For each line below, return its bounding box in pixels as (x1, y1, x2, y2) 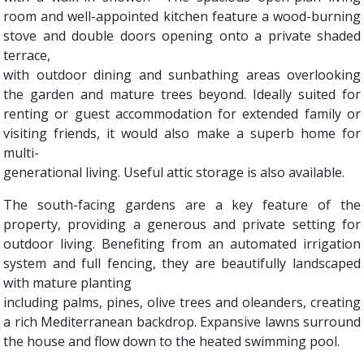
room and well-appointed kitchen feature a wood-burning (3, 7, 361, 25)
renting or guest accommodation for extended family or (3, 105, 361, 123)
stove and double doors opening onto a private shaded (3, 27, 361, 45)
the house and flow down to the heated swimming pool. (3, 332, 340, 350)
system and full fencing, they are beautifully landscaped (3, 254, 361, 272)
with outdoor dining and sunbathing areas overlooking (3, 66, 361, 84)
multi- (3, 144, 39, 162)
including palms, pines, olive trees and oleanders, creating (3, 293, 361, 311)
